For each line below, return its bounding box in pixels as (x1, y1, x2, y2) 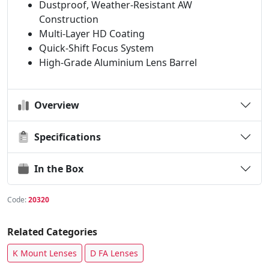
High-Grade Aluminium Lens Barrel (39, 56, 197, 69)
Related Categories (7, 225, 97, 238)
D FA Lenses (90, 247, 138, 259)
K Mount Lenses (13, 247, 77, 259)
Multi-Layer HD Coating (39, 27, 145, 40)
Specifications (29, 130, 101, 144)
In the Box (29, 162, 83, 175)
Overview (29, 98, 79, 112)
